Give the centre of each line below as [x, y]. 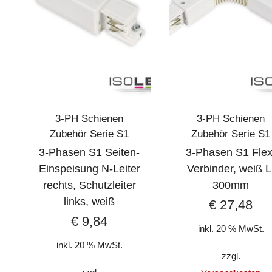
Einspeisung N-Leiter [89, 168]
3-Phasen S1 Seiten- [90, 152]
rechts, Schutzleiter [89, 185]
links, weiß [90, 201]
